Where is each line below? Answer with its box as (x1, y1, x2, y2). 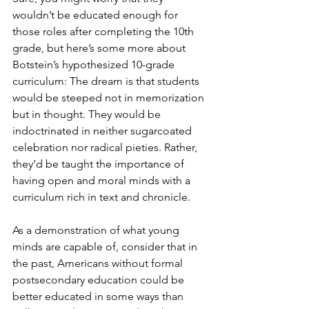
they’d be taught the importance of (12, 157, 187, 171)
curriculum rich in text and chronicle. (12, 190, 190, 204)
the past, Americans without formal (12, 257, 186, 270)
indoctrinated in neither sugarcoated (12, 124, 195, 138)
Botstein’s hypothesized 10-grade (12, 58, 177, 72)
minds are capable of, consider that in (12, 240, 200, 254)
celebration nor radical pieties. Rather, (12, 141, 200, 154)
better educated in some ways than (12, 290, 186, 303)
